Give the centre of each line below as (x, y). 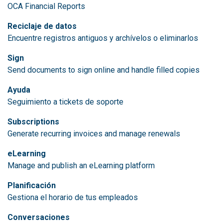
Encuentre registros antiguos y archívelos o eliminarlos (103, 38)
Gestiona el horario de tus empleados (73, 197)
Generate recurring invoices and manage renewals (94, 133)
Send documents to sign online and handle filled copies (104, 70)
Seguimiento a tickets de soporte (65, 102)
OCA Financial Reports (46, 6)
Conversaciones (39, 217)
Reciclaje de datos (42, 26)
